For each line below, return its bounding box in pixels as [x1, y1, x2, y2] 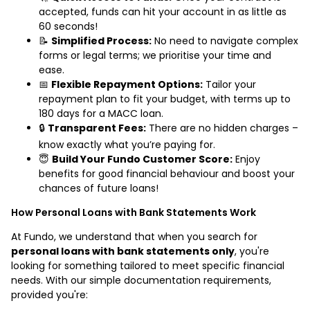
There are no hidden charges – [146, 120, 298, 135]
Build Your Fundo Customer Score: [52, 152, 232, 166]
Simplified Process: [51, 33, 152, 48]
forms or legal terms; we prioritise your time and [39, 48, 271, 62]
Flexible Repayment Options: [51, 77, 203, 91]
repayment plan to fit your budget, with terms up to [39, 91, 291, 106]
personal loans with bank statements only [11, 244, 235, 258]
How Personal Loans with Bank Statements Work [11, 205, 256, 219]
